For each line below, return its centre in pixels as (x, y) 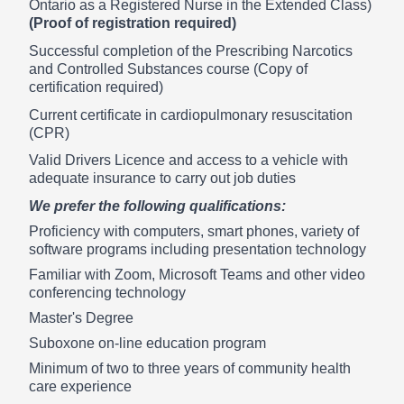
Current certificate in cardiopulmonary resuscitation (191, 115)
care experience (80, 386)
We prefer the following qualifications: (157, 206)
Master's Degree (81, 317)
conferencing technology (107, 292)
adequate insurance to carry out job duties (162, 179)
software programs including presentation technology (197, 249)
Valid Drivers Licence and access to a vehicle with (188, 161)
